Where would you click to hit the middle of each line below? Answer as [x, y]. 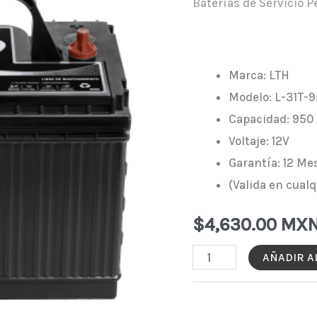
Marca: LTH [259, 75]
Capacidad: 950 [271, 119]
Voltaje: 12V [259, 141]
